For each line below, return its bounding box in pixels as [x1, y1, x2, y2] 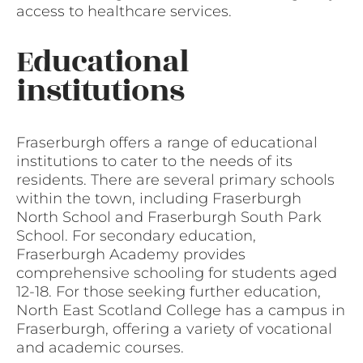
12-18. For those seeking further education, [16, 282, 321, 301]
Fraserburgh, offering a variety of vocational [16, 319, 332, 338]
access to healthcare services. [16, 2, 232, 21]
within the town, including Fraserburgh [16, 189, 301, 207]
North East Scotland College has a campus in [16, 301, 345, 319]
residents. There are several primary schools [16, 170, 335, 189]
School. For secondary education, [16, 226, 256, 245]
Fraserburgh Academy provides [16, 245, 246, 263]
